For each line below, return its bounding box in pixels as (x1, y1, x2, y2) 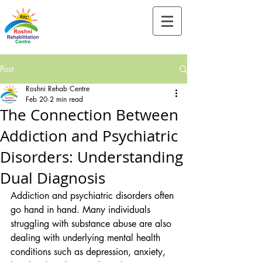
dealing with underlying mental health (11, 232, 163, 244)
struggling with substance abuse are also (11, 218, 174, 230)
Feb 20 (26, 94, 47, 104)
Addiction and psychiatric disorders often (11, 189, 177, 202)
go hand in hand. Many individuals (11, 204, 153, 216)
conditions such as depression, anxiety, (11, 246, 168, 258)
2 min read (50, 94, 83, 104)
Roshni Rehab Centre (26, 84, 89, 94)
